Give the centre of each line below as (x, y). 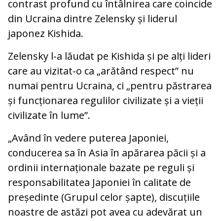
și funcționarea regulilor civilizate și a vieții (106, 101)
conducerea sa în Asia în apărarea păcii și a (107, 153)
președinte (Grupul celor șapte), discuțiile (104, 197)
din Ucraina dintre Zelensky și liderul (92, 19)
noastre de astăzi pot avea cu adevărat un (105, 212)
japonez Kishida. (46, 34)
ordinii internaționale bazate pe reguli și (101, 168)
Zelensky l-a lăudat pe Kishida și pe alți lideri (109, 56)
